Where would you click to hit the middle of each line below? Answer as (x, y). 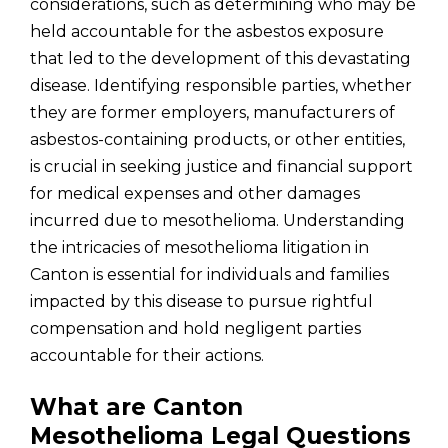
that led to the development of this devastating (220, 58)
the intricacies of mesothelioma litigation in (199, 247)
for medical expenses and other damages (195, 193)
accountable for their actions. (147, 355)
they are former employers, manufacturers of (212, 112)
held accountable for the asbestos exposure (207, 31)
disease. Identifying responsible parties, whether (221, 85)
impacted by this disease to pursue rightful (201, 301)
